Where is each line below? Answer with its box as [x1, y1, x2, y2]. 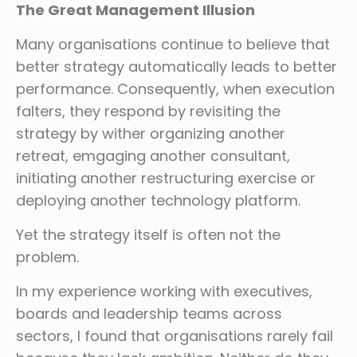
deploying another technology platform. [16, 190, 300, 211]
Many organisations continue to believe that [16, 34, 330, 55]
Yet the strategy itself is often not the [16, 225, 280, 245]
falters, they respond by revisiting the [16, 101, 280, 122]
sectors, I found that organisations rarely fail [16, 326, 333, 347]
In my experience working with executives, [16, 281, 312, 302]
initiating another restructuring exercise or [16, 168, 316, 189]
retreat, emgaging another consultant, [16, 146, 290, 167]
